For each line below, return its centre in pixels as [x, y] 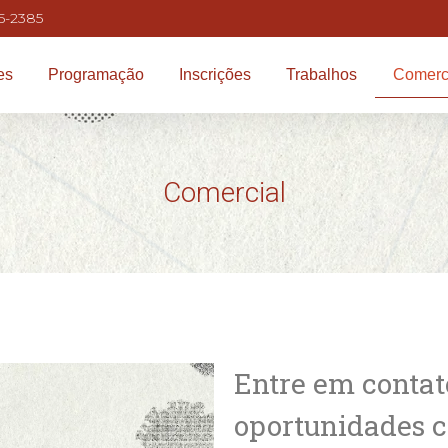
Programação [96, 74]
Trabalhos [322, 74]
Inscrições [215, 74]
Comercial [224, 192]
